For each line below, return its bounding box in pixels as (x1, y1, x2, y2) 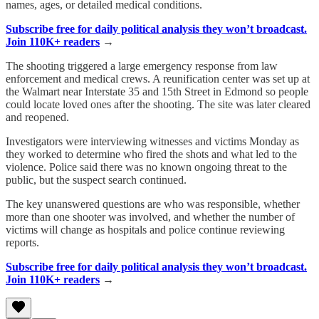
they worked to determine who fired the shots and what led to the (6, 147, 297, 160)
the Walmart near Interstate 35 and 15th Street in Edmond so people (6, 85, 308, 98)
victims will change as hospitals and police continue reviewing (6, 223, 285, 236)
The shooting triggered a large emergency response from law (6, 59, 278, 72)
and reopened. (6, 110, 69, 123)
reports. (6, 236, 39, 249)
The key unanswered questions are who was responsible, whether (6, 197, 300, 210)
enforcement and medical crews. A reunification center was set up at (6, 72, 310, 85)
